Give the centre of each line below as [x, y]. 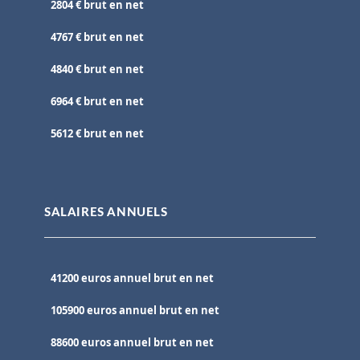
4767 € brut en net [97, 37]
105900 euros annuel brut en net [135, 311]
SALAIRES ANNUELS [106, 213]
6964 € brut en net [97, 102]
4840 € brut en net [97, 70]
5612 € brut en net [97, 134]
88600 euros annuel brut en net [132, 343]
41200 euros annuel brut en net [132, 278]
